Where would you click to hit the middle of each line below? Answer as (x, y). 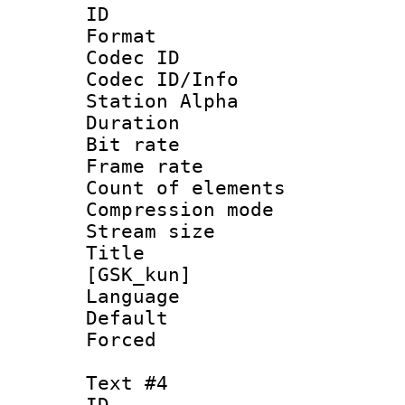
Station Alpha (162, 101)
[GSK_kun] (139, 274)
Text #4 (127, 383)
